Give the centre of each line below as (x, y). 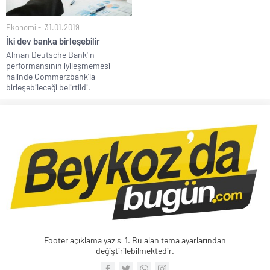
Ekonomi (21, 27)
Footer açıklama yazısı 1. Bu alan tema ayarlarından (135, 240)
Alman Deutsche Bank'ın (50, 55)
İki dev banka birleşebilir (53, 41)
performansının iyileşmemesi (58, 66)
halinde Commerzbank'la (51, 77)
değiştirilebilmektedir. (135, 251)
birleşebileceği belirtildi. (48, 87)
